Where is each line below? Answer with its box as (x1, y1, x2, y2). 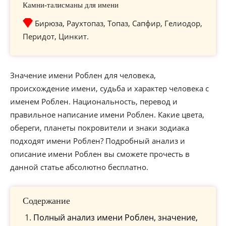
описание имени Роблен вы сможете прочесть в (10, 149, 190, 159)
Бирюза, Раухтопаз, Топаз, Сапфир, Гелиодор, (35, 18, 202, 28)
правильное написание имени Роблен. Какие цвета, (10, 109, 204, 120)
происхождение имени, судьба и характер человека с (10, 83, 209, 93)
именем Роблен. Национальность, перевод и (10, 96, 178, 106)
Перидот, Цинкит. (23, 31, 89, 41)
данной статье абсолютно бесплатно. (10, 162, 148, 172)
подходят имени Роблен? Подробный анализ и (10, 136, 185, 146)
